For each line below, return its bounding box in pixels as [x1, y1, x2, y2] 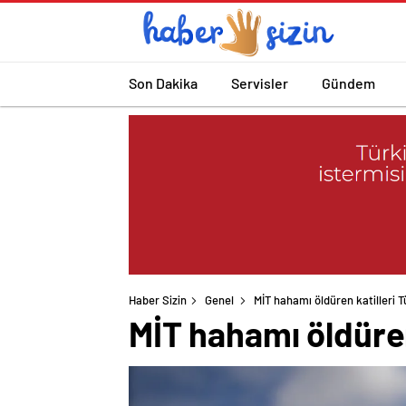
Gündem [322, 73, 375, 92]
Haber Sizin [129, 293, 187, 308]
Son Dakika [129, 73, 198, 92]
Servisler [231, 73, 288, 92]
